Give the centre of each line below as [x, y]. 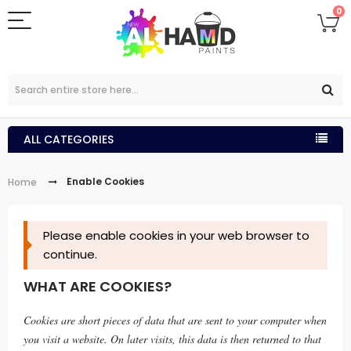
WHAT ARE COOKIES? [98, 286]
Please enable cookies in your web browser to [176, 235]
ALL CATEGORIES [69, 139]
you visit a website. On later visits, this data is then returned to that [172, 338]
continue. [70, 254]
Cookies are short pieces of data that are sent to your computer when [175, 320]
